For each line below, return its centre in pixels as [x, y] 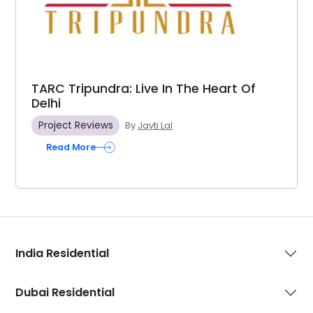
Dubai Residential [65, 293]
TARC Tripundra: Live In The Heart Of [144, 89]
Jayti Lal [155, 126]
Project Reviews [75, 126]
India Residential [62, 254]
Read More [71, 147]
